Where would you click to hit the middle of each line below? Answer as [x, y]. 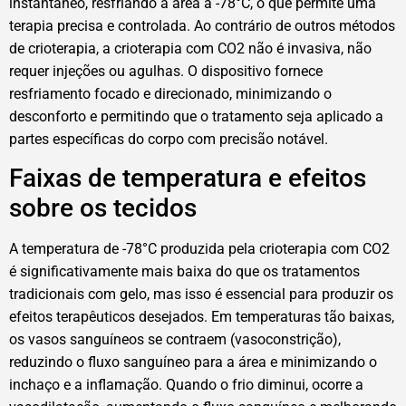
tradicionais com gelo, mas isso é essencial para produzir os [201, 295]
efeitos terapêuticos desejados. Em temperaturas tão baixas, [202, 317]
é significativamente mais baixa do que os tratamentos [184, 272]
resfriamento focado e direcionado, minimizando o [170, 93]
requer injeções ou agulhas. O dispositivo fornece [166, 71]
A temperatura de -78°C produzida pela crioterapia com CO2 [199, 249]
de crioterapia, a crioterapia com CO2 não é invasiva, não [190, 48]
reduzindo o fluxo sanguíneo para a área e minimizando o [193, 362]
